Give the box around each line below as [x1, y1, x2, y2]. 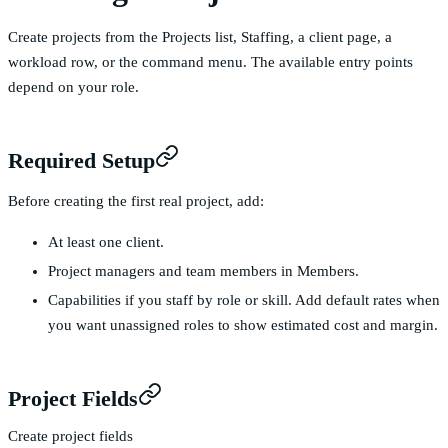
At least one [48, 234, 126, 250]
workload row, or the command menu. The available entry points [8, 54, 413, 70]
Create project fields [8, 428, 133, 444]
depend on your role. [8, 79, 139, 95]
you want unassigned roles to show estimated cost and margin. [48, 317, 438, 333]
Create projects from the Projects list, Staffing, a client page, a [8, 29, 392, 45]
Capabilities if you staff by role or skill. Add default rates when [48, 292, 440, 308]
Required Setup [8, 148, 155, 173]
